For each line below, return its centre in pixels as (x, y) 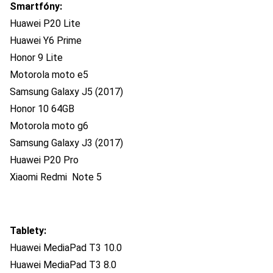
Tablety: (28, 231)
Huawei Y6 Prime (46, 41)
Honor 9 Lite (36, 58)
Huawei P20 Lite (45, 24)
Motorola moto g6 (49, 126)
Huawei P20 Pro (44, 160)
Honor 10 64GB (42, 109)
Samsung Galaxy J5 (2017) (66, 92)
